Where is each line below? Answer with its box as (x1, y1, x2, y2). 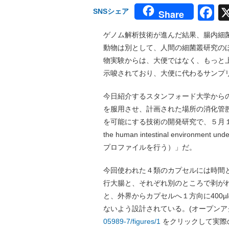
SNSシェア (93, 7, 129, 16)
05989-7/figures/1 (103, 217, 161, 225)
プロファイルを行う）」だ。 (103, 143, 196, 151)
